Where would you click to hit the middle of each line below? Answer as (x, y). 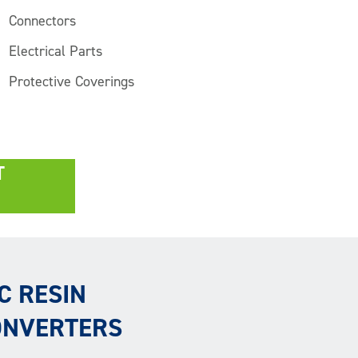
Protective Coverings (72, 82)
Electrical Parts (56, 52)
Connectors (42, 21)
